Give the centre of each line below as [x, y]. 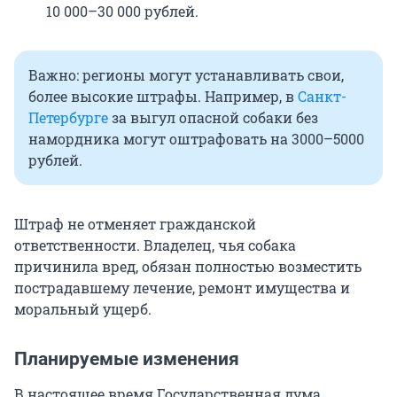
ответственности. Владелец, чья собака [155, 245]
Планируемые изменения [129, 359]
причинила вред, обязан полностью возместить [188, 267]
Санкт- [322, 97]
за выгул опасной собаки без [213, 118]
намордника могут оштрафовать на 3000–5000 [196, 139]
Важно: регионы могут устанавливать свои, [186, 75]
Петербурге [68, 118]
